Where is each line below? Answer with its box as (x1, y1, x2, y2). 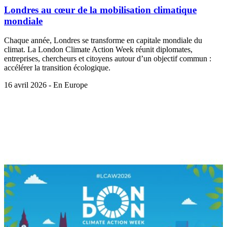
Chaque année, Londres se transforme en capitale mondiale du (4, 36, 202, 45)
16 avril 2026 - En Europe (4, 81, 88, 90)
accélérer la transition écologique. (4, 63, 110, 72)
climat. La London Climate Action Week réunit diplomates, (4, 45, 193, 54)
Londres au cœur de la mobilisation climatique (4, 4, 197, 15)
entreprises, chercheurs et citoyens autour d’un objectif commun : (4, 54, 211, 63)
